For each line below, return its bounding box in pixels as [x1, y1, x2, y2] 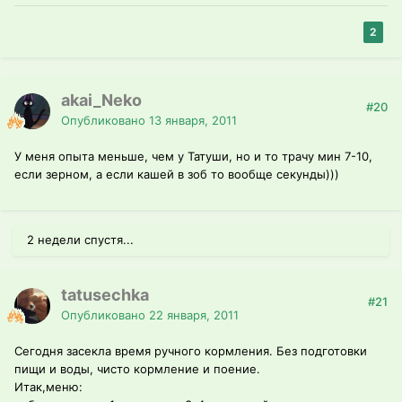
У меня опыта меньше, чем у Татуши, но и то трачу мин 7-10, [14, 149, 372, 164]
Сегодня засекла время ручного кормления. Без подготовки [14, 344, 367, 359]
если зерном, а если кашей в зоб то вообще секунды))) [14, 167, 339, 182]
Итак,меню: [14, 380, 83, 395]
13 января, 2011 [149, 113, 237, 128]
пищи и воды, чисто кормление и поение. [14, 362, 260, 377]
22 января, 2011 [149, 308, 239, 323]
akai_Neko [61, 91, 142, 110]
